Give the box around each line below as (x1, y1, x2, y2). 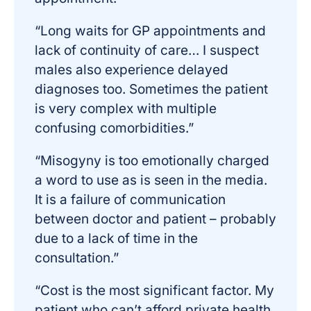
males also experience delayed (35, 62, 228, 78)
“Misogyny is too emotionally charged (35, 153, 269, 169)
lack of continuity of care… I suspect (35, 42, 259, 58)
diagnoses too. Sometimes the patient (35, 81, 268, 97)
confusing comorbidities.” (35, 120, 194, 136)
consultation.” (35, 250, 119, 266)
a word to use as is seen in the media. (35, 172, 267, 188)
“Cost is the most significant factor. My (35, 283, 274, 299)
